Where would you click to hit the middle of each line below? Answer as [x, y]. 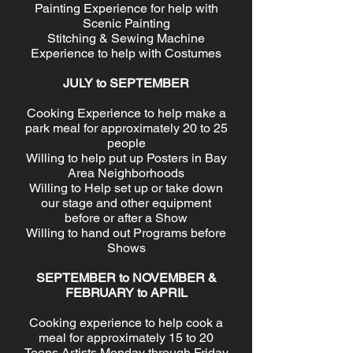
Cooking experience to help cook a [126, 323]
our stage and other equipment [126, 203]
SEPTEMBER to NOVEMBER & [126, 278]
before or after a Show [126, 218]
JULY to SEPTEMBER [126, 83]
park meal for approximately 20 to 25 [126, 128]
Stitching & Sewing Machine [126, 38]
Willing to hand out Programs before [126, 233]
